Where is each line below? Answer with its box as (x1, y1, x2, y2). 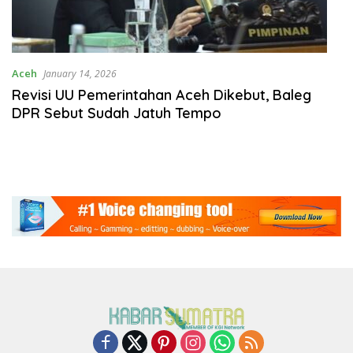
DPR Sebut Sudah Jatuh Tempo (12, 103, 221, 122)
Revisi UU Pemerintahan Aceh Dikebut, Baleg (12, 85, 311, 104)
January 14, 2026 (43, 66, 117, 80)
